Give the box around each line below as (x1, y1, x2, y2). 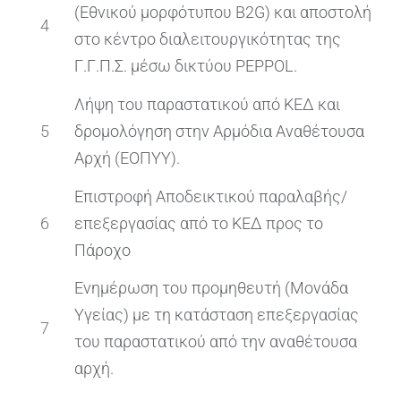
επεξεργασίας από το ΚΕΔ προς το (74, 213, 324, 233)
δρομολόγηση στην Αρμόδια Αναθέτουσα (74, 121, 365, 141)
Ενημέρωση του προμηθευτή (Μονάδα (74, 278, 349, 298)
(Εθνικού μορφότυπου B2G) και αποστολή (74, 3, 372, 22)
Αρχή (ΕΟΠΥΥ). (74, 148, 181, 167)
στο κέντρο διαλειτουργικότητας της (74, 30, 342, 49)
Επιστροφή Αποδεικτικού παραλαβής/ (74, 186, 348, 206)
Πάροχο (74, 240, 132, 260)
